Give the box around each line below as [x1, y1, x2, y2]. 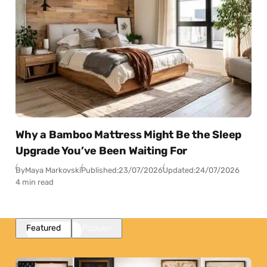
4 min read [15, 178, 54, 187]
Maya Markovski [25, 166, 82, 175]
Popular [82, 222, 112, 233]
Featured [26, 222, 61, 233]
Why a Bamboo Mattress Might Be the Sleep [15, 128, 242, 142]
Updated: [163, 166, 196, 175]
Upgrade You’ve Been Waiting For [15, 144, 188, 158]
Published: [81, 166, 119, 175]
